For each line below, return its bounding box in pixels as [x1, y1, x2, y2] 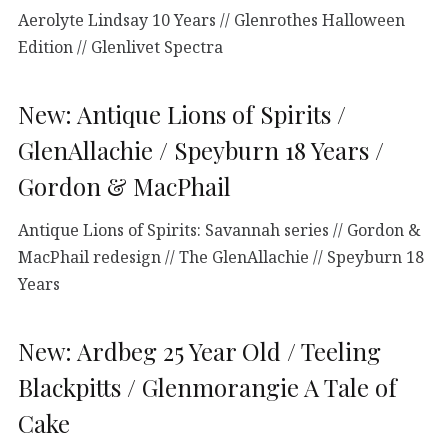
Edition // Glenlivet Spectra [18, 35, 223, 58]
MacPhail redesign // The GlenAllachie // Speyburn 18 [18, 245, 424, 268]
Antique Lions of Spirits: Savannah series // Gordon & [18, 218, 421, 241]
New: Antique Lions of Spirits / [18, 97, 346, 130]
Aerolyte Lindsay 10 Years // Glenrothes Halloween [18, 8, 405, 31]
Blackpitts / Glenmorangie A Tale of [18, 370, 397, 403]
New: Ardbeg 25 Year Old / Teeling [18, 334, 381, 367]
